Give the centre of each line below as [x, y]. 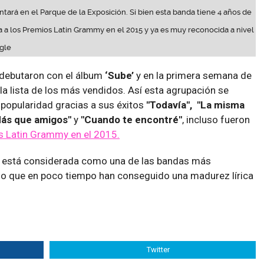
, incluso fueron [216, 120]
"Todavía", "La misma [195, 105]
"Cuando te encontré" [131, 120]
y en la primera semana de [193, 76]
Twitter [158, 250]
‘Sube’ [119, 76]
